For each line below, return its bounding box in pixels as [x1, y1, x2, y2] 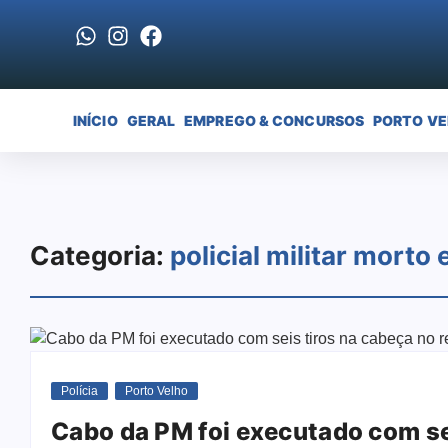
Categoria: [30, 240, 170, 271]
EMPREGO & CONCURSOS [184, 111, 365, 129]
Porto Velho [125, 384, 188, 398]
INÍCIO [73, 111, 118, 129]
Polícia [61, 384, 98, 398]
